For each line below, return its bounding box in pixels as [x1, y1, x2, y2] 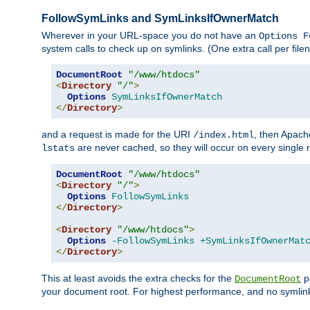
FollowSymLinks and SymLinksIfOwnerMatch [42, 12, 279, 25]
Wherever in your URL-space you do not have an [42, 30, 259, 42]
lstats [42, 143, 75, 154]
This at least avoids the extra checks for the [42, 273, 235, 284]
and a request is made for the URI [42, 129, 193, 140]
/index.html [193, 129, 254, 141]
